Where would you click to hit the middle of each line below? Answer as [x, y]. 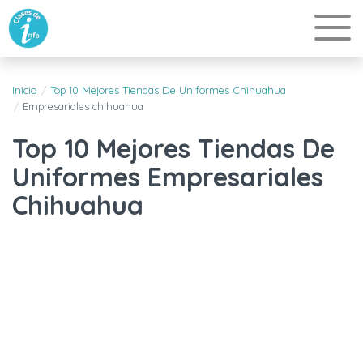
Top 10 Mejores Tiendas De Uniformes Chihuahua [168, 90]
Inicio [24, 90]
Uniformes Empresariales [168, 177]
